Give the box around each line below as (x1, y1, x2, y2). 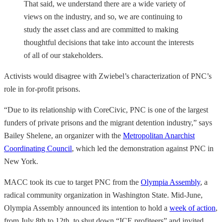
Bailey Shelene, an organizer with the (4, 131, 123, 140)
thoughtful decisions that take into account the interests (24, 38, 194, 47)
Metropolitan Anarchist (123, 131, 195, 140)
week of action (169, 203, 216, 212)
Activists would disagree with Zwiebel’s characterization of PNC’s (4, 71, 212, 80)
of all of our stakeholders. (24, 51, 103, 59)
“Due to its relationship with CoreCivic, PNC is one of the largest (4, 105, 208, 114)
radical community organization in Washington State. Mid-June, (4, 190, 203, 199)
